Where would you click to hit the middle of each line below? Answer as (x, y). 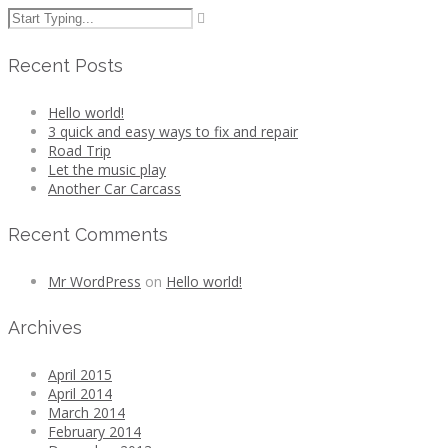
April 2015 (80, 374)
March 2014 (86, 412)
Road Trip (79, 150)
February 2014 (94, 431)
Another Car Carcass (114, 188)
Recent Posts (65, 65)
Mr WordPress (94, 281)
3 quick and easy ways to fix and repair (173, 131)
